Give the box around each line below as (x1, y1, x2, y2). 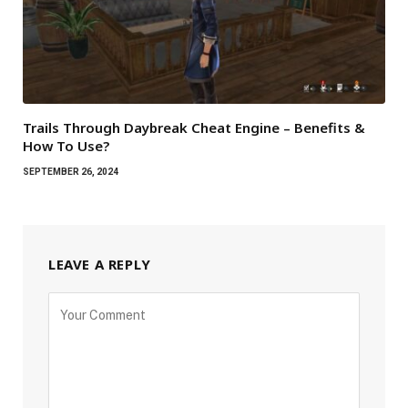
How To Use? (23, 137, 109, 156)
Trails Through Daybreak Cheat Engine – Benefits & (23, 118, 365, 138)
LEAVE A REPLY (48, 255, 151, 274)
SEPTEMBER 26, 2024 (23, 167, 118, 178)
